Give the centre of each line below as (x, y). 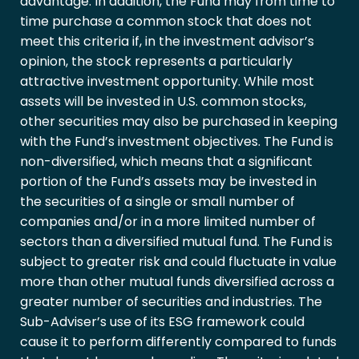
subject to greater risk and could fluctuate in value (178, 262)
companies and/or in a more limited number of (168, 222)
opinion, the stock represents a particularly (156, 62)
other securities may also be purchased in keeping (179, 122)
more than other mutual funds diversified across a (177, 282)
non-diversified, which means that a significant (166, 162)
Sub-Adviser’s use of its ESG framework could (162, 322)
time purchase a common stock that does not (166, 22)
